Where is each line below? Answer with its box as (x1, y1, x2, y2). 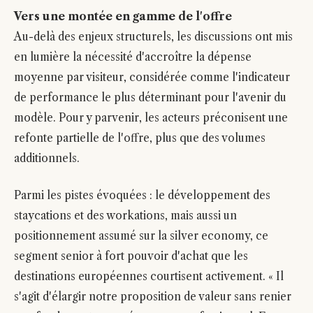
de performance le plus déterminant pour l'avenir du (14, 91, 286, 104)
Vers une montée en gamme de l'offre (14, 10, 232, 23)
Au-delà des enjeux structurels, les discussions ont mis (14, 30, 293, 43)
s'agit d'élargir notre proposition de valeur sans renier (14, 290, 291, 303)
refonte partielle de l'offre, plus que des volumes (14, 131, 265, 145)
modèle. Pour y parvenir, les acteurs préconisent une (14, 111, 288, 124)
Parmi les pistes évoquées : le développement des (14, 189, 270, 202)
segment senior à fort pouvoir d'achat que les (14, 249, 248, 263)
